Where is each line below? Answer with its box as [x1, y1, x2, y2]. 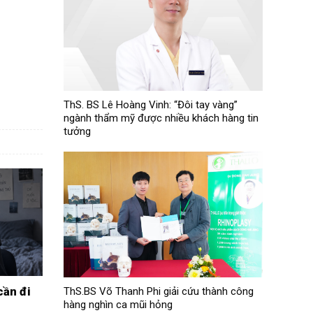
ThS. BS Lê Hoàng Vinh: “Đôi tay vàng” [63, 98, 238, 111]
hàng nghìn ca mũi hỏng [63, 298, 173, 311]
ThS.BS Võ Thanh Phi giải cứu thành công [63, 284, 254, 298]
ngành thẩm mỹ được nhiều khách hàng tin [63, 111, 259, 124]
